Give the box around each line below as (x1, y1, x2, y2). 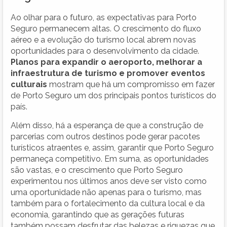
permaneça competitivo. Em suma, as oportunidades (11, 154, 209, 164)
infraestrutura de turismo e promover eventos (11, 68, 205, 78)
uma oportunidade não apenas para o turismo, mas (11, 187, 202, 197)
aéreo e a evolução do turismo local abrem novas (11, 34, 196, 45)
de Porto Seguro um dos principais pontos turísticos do (11, 90, 216, 100)
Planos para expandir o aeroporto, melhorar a (11, 57, 202, 67)
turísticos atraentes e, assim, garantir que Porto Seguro (11, 142, 214, 153)
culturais (11, 79, 47, 89)
